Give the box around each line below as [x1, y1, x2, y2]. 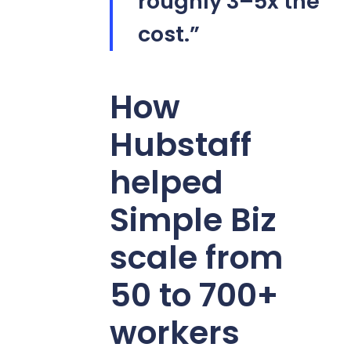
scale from [109, 234, 283, 280]
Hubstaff [109, 121, 251, 167]
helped [109, 159, 223, 204]
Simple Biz [109, 197, 277, 242]
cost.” [137, 19, 200, 49]
